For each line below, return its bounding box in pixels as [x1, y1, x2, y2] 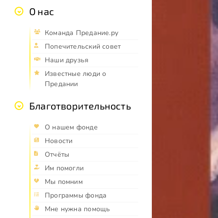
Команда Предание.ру [45, 28, 118, 38]
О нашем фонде [45, 123, 98, 132]
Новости [45, 136, 73, 146]
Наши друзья [45, 55, 89, 65]
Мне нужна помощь [45, 204, 110, 214]
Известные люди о [45, 69, 107, 79]
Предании [45, 79, 78, 89]
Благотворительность [29, 100, 131, 112]
